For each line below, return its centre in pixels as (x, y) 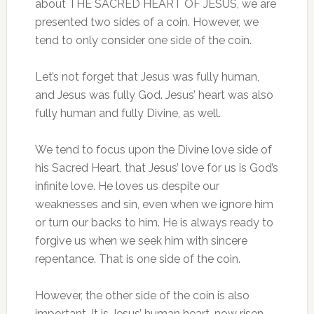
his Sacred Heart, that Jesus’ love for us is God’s (156, 168)
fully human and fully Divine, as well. (128, 113)
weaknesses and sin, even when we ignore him (154, 204)
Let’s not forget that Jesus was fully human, (147, 77)
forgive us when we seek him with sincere (141, 241)
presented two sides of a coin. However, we (146, 22)
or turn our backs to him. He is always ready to (154, 223)
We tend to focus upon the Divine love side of (153, 150)
